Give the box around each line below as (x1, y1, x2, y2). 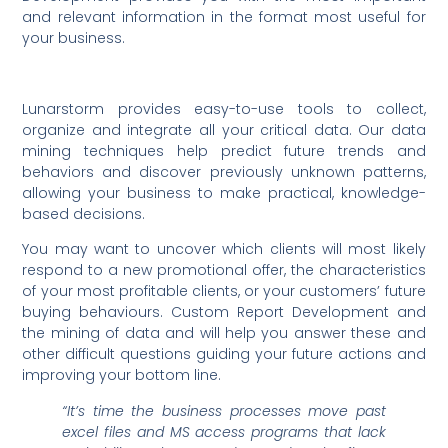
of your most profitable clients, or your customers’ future (22, 281, 426, 302)
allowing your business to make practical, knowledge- (22, 182, 426, 203)
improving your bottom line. (22, 365, 222, 386)
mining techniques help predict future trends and (22, 140, 426, 161)
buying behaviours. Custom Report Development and (22, 302, 426, 323)
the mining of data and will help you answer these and (22, 323, 426, 344)
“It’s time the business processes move (62, 400, 349, 421)
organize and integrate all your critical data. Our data (22, 119, 426, 140)
